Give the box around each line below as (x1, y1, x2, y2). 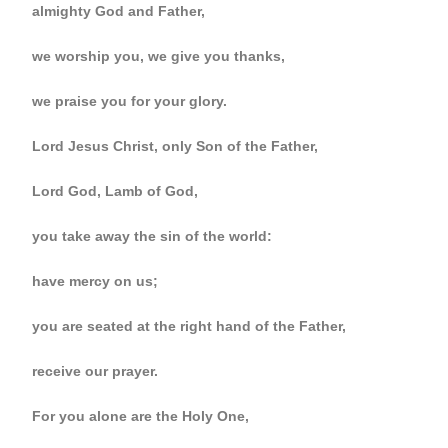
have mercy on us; (32, 273, 159, 289)
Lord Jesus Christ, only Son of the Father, (32, 138, 319, 154)
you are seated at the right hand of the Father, (32, 318, 347, 334)
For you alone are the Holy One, (32, 408, 250, 424)
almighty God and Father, (32, 3, 206, 19)
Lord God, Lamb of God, (32, 183, 199, 199)
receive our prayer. (32, 363, 159, 379)
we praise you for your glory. (32, 93, 228, 109)
